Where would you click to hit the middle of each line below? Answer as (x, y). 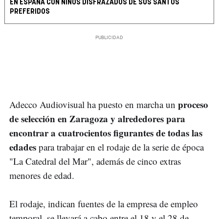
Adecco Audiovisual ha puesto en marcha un (94, 105)
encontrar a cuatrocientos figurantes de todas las (106, 133)
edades (23, 147)
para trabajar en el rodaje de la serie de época (120, 147)
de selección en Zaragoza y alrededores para (97, 119)
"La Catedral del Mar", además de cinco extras (95, 161)
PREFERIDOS (30, 12)
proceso (193, 105)
